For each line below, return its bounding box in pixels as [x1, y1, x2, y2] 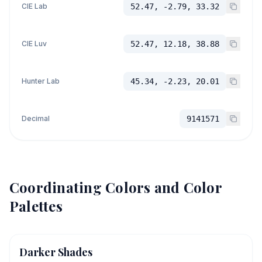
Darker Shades [19, 245, 92, 259]
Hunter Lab [22, 77, 60, 85]
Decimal [22, 114, 50, 123]
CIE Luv [22, 39, 47, 48]
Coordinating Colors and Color [9, 178, 222, 196]
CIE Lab [22, 2, 47, 11]
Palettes [9, 196, 63, 215]
